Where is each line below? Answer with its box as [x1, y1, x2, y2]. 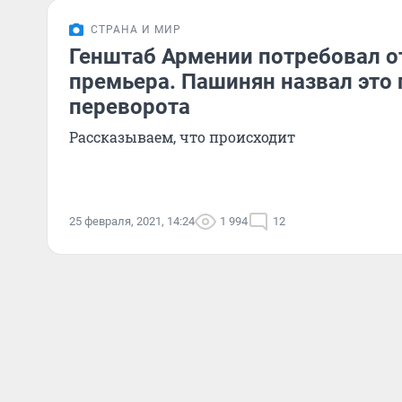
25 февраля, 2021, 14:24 [69, 214, 195, 228]
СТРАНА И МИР [91, 23, 181, 36]
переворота [69, 94, 190, 119]
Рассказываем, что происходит [69, 127, 295, 146]
